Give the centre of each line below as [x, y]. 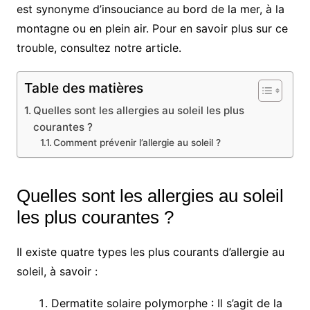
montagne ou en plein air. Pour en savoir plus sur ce [152, 28]
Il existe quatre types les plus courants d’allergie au [150, 252]
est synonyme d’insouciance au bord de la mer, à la [150, 9]
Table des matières [83, 88]
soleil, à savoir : [57, 271]
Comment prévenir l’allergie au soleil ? [137, 142]
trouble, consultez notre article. [99, 47]
